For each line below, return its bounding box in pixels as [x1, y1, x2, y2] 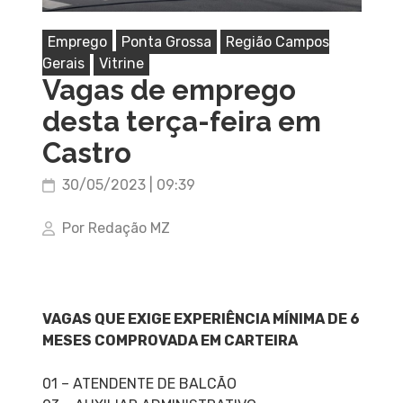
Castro [41, 137, 131, 170]
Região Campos [225, 33, 329, 51]
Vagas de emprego [41, 74, 296, 107]
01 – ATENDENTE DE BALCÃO [41, 375, 237, 393]
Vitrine [98, 55, 144, 73]
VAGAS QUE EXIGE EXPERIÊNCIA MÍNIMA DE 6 [41, 310, 360, 328]
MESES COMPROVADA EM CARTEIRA [41, 332, 298, 350]
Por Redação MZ [61, 219, 170, 237]
